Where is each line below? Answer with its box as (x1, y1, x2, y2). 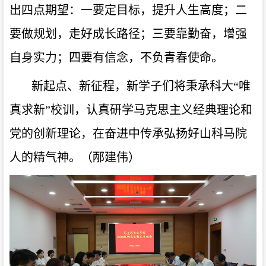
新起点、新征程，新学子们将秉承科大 (31, 79, 233, 93)
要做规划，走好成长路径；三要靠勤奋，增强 (9, 27, 247, 40)
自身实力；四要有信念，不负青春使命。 (9, 50, 223, 64)
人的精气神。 (9, 150, 81, 164)
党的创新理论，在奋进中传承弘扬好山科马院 (9, 126, 247, 140)
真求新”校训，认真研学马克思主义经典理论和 (9, 103, 252, 116)
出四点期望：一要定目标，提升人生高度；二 (9, 3, 247, 17)
